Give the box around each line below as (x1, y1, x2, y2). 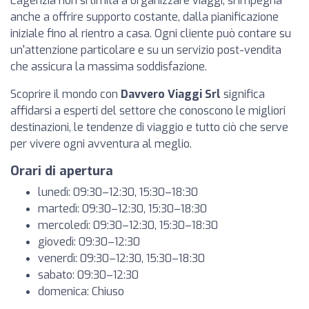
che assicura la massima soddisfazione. (10, 59, 207, 74)
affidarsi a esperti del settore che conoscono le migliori (10, 103, 286, 118)
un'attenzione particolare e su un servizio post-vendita (10, 43, 281, 57)
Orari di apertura (10, 163, 113, 179)
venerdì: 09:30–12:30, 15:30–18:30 (38, 251, 205, 266)
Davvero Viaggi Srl (121, 87, 221, 101)
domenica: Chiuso (38, 284, 124, 299)
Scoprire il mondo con (10, 87, 121, 101)
